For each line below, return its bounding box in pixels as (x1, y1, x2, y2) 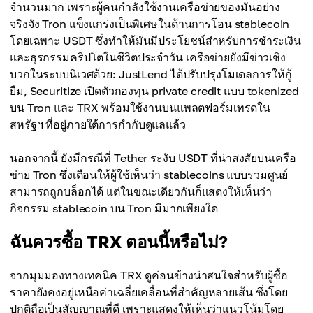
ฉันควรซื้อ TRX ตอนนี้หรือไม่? (10, 231, 228, 252)
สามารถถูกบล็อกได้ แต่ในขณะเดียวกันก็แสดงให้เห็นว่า (10, 184, 272, 198)
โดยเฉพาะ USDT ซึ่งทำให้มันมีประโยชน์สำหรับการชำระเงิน (10, 34, 301, 48)
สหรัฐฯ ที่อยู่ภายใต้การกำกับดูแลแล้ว (10, 117, 186, 131)
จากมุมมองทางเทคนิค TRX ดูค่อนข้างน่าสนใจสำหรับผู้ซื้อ (10, 268, 289, 282)
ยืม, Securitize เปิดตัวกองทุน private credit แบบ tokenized (10, 84, 299, 98)
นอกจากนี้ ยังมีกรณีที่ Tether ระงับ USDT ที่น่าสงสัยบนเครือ (10, 151, 296, 165)
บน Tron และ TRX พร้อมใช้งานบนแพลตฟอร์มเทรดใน (10, 101, 271, 115)
